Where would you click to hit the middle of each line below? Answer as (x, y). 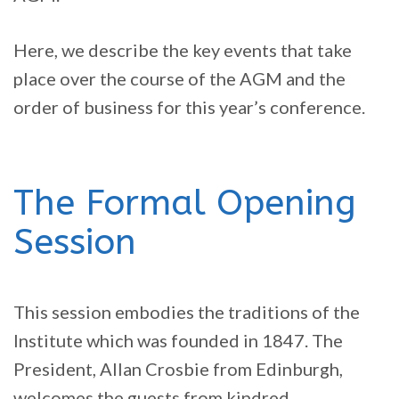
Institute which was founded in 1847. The (178, 341)
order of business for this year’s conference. (189, 107)
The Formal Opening (185, 203)
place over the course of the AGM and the (179, 79)
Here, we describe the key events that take (183, 50)
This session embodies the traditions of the (187, 312)
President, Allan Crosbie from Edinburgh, (178, 369)
